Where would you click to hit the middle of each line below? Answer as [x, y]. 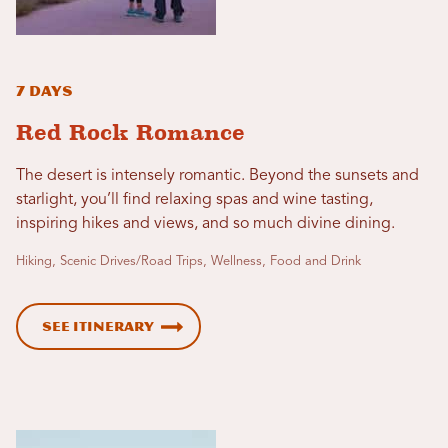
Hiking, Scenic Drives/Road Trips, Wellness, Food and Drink [188, 261]
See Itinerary [98, 326]
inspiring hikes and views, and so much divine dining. [205, 223]
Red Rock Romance [130, 132]
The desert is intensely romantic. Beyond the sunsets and [217, 175]
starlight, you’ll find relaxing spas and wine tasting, [194, 199]
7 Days [44, 91]
